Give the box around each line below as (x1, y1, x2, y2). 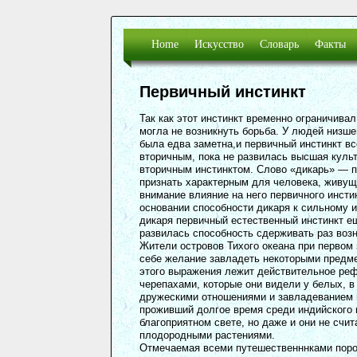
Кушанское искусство (194, 10, 297, 22)
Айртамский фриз (194, 26, 281, 38)
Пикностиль (260, 10, 318, 22)
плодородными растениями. (139, 328, 275, 341)
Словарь (260, 38, 299, 50)
